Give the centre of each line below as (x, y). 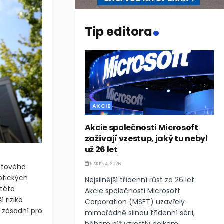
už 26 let (101, 150)
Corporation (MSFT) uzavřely (135, 202)
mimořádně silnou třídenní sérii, (140, 213)
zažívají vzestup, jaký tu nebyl (146, 139)
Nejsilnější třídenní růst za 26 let (139, 180)
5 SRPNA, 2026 (105, 164)
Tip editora (118, 31)
